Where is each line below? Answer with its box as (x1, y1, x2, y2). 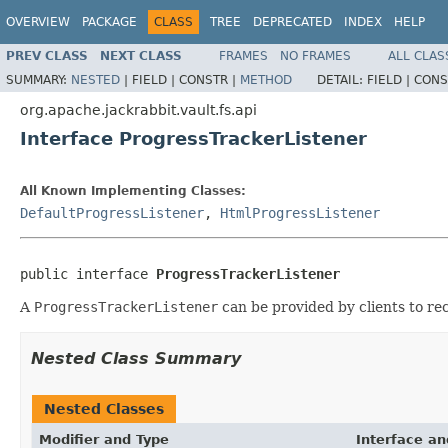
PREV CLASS (6, 48, 88, 63)
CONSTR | (179, 72, 240, 87)
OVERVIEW (6, 15, 70, 29)
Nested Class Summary (31, 348, 241, 368)
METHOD (240, 72, 292, 87)
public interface (20, 265, 156, 282)
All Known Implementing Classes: (20, 183, 246, 198)
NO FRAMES (280, 48, 351, 63)
